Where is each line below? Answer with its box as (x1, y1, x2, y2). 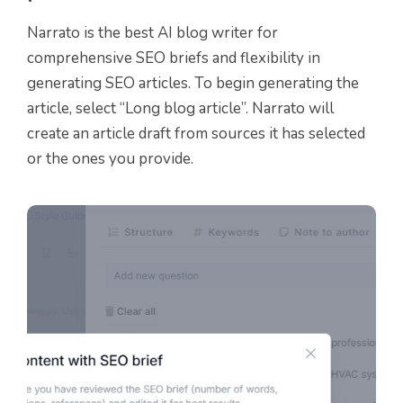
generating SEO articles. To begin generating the (27, 72, 359, 94)
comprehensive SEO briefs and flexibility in (27, 47, 320, 68)
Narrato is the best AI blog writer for (27, 22, 278, 43)
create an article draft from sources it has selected (27, 122, 365, 144)
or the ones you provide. (27, 148, 193, 169)
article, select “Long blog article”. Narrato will (27, 97, 334, 119)
